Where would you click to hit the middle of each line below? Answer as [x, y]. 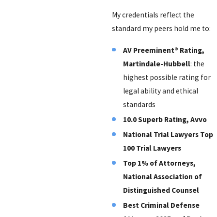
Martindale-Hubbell [157, 64]
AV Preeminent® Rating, [164, 50]
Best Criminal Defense [162, 205]
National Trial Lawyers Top [168, 135]
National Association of [163, 177]
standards [139, 105]
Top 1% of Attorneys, [160, 163]
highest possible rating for [167, 77]
